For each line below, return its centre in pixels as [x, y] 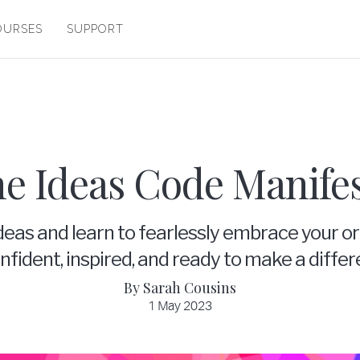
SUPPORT [95, 29]
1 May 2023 [180, 306]
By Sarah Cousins [180, 288]
